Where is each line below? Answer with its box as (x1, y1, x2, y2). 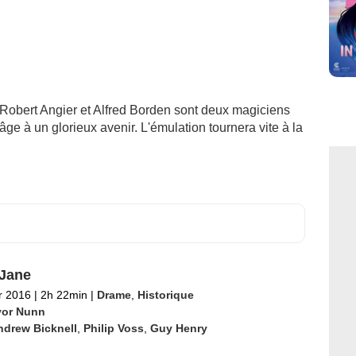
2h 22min (37, 288, 91, 301)
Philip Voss (83, 322, 144, 335)
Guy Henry (149, 322, 207, 335)
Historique (137, 288, 194, 301)
